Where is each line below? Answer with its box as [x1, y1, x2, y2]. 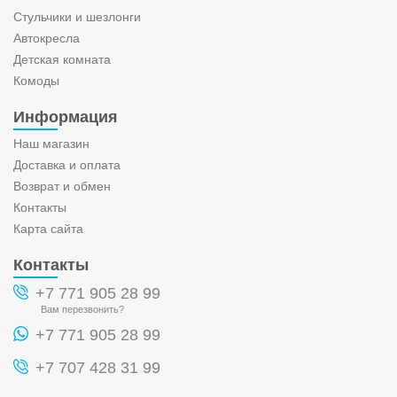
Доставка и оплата [13, 157, 121, 172]
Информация [13, 107, 118, 126]
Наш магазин [13, 136, 90, 151]
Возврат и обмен [13, 178, 111, 193]
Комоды [13, 73, 59, 88]
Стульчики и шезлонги [13, 9, 141, 24]
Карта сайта [13, 221, 83, 236]
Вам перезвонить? [41, 303, 124, 315]
